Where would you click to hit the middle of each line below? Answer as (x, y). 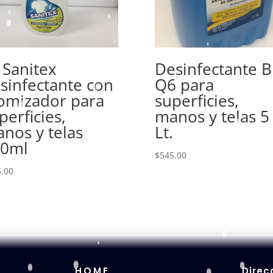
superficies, (197, 100)
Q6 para (184, 84)
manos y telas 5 (212, 116)
